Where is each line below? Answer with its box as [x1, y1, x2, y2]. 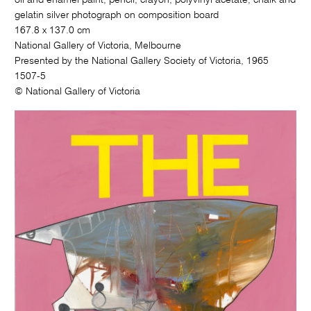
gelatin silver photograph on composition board [15, 10, 219, 20]
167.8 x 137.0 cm [15, 25, 91, 35]
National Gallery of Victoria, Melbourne [15, 40, 182, 51]
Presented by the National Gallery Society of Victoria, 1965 [15, 56, 269, 66]
